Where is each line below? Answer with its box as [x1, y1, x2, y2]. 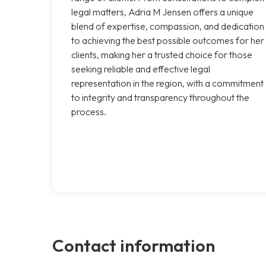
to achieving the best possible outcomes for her [71, 34, 264, 46]
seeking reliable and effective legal [71, 62, 210, 75]
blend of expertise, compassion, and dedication [71, 20, 264, 32]
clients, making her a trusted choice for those [71, 48, 252, 61]
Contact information [52, 234, 215, 256]
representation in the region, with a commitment [71, 77, 264, 89]
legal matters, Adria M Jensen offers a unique [71, 5, 254, 18]
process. [71, 105, 106, 118]
